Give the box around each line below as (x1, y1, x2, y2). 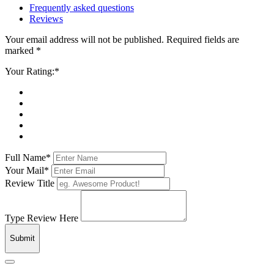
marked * (5, 45, 41, 56)
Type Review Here (5, 213, 78, 224)
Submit (10, 234, 35, 243)
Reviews (29, 13, 63, 24)
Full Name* (5, 152, 51, 163)
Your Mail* (5, 165, 49, 176)
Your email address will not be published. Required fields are (5, 34, 239, 45)
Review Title (5, 178, 54, 189)
